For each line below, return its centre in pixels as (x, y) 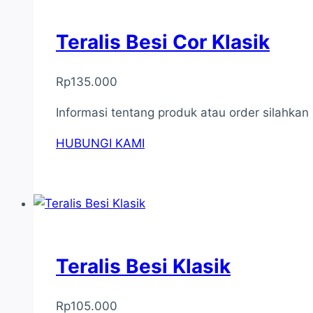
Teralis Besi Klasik (143, 267)
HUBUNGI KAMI (100, 144)
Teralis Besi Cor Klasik (163, 42)
